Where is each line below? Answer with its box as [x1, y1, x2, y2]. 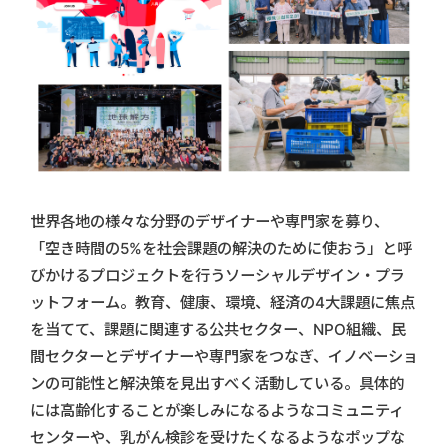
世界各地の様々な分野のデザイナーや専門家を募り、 [30, 211, 389, 231]
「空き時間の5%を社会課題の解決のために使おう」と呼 [30, 238, 412, 258]
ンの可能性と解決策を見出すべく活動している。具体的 [30, 373, 404, 393]
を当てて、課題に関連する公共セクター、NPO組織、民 [30, 319, 406, 339]
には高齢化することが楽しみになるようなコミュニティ [30, 400, 404, 420]
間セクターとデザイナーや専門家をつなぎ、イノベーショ [30, 346, 418, 366]
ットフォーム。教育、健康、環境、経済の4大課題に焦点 [30, 292, 415, 312]
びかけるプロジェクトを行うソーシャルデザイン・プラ [30, 265, 405, 285]
